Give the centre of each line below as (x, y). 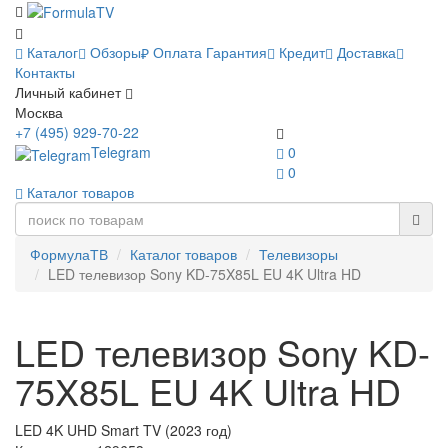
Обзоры (113, 52)
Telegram (121, 152)
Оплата (175, 52)
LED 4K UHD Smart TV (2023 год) (123, 430)
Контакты (45, 72)
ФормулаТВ (69, 254)
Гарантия (234, 52)
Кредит (300, 52)
